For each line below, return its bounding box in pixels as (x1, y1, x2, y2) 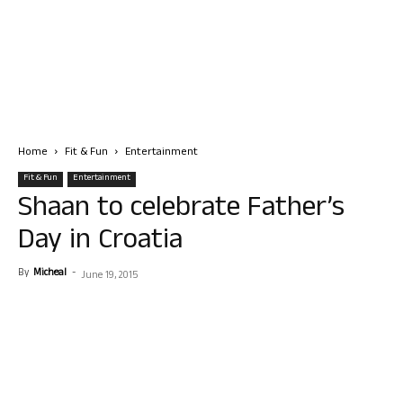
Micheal (33, 265, 67, 282)
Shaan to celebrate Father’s (18, 186, 345, 234)
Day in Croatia (18, 219, 183, 266)
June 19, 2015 (81, 268, 138, 284)
